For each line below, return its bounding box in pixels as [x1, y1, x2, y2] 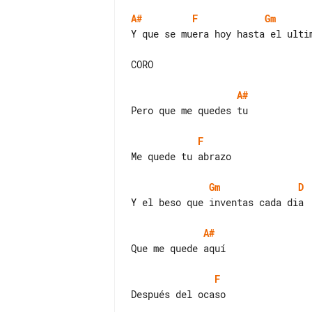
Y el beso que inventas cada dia [131, 196, 304, 209]
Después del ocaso [131, 288, 226, 301]
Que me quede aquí [131, 242, 226, 255]
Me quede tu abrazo [131, 150, 231, 163]
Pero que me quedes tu [131, 104, 248, 117]
